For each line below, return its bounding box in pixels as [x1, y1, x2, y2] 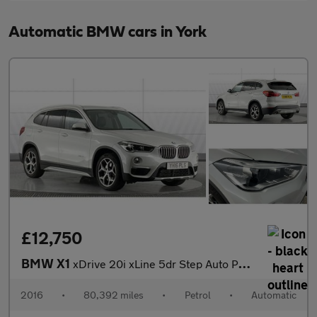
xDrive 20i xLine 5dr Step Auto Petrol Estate [73, 256, 238, 270]
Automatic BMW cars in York [8, 24, 207, 40]
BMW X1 [21, 255, 73, 271]
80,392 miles [83, 288, 144, 301]
